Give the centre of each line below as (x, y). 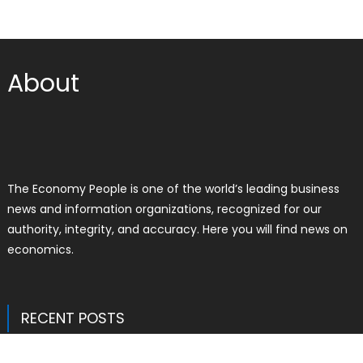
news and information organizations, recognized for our (164, 209)
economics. (40, 249)
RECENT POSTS (73, 318)
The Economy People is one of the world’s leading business (173, 188)
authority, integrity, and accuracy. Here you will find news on (177, 229)
